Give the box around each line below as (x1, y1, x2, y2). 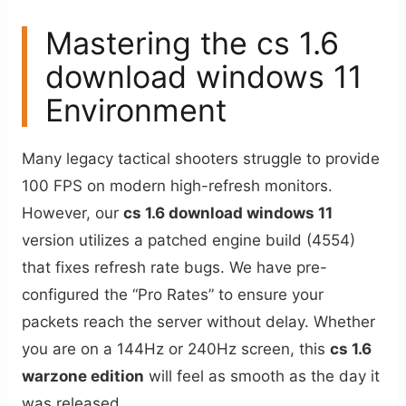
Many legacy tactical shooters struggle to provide (22, 149, 381, 168)
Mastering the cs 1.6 (45, 24, 340, 62)
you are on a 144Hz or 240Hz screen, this (22, 339, 331, 358)
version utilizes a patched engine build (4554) (22, 230, 356, 249)
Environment (45, 91, 227, 129)
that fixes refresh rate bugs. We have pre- (22, 257, 328, 276)
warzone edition (22, 366, 145, 385)
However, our (22, 203, 124, 222)
